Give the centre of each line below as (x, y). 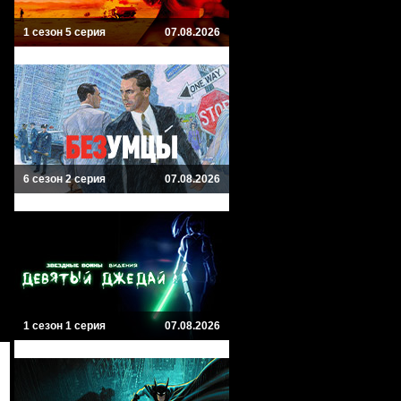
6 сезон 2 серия (64, 179)
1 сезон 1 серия (64, 326)
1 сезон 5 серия (64, 32)
